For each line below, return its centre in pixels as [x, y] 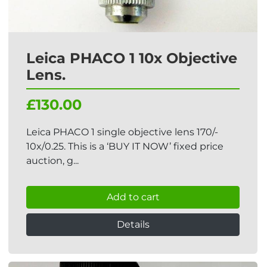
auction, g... [52, 161]
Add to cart [133, 197]
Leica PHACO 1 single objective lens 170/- [122, 132]
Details [133, 224]
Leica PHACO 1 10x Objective [132, 58]
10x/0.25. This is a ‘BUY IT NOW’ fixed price [125, 146]
